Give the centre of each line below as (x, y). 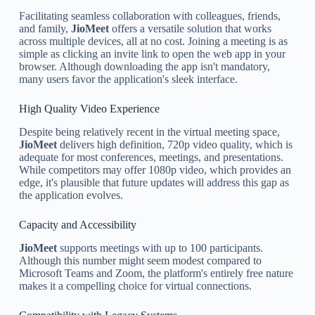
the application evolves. (71, 195)
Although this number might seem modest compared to (140, 260)
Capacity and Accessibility (77, 225)
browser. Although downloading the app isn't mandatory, (144, 67)
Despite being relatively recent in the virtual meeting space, (149, 132)
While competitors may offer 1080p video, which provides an (155, 170)
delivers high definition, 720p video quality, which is (174, 145)
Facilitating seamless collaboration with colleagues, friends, (149, 16)
